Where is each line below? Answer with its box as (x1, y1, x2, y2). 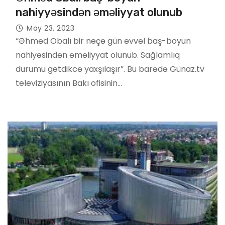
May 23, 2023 (27, 23, 74, 33)
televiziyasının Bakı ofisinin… (16, 77, 122, 89)
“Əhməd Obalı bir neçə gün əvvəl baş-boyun (16, 35, 191, 47)
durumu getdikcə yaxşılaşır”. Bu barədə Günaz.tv (16, 63, 204, 75)
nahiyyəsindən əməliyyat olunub (16, 5, 182, 19)
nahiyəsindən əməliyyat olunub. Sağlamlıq (16, 49, 180, 61)
